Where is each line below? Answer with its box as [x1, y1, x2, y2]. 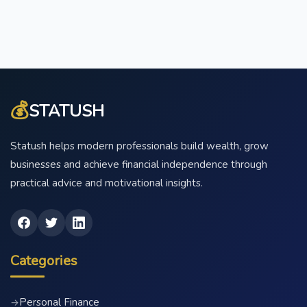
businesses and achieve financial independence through [10, 158, 267, 171]
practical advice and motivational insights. [10, 176, 203, 190]
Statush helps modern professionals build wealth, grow [10, 139, 269, 153]
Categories [10, 251, 77, 270]
